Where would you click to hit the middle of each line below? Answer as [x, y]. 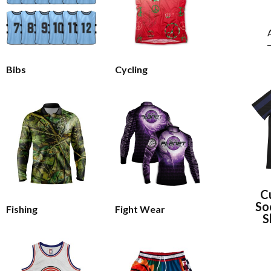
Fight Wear [140, 209]
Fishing [22, 209]
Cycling [131, 69]
